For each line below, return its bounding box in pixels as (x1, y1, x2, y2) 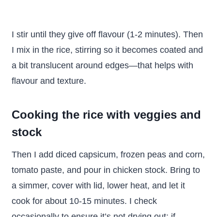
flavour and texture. (12, 76, 86, 86)
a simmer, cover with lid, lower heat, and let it (12, 181, 185, 190)
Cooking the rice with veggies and (12, 108, 201, 121)
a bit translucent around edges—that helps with (12, 61, 193, 70)
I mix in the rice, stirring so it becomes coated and (12, 45, 203, 55)
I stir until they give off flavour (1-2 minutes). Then (12, 30, 203, 39)
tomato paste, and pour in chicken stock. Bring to (12, 165, 200, 175)
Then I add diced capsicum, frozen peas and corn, (12, 150, 205, 159)
